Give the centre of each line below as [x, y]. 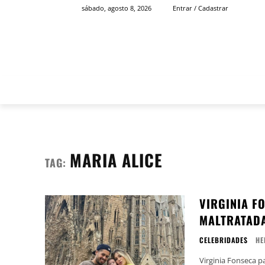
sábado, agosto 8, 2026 [117, 8]
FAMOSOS [219, 90]
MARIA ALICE [116, 160]
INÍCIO [167, 90]
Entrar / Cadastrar [201, 8]
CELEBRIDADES [223, 240]
